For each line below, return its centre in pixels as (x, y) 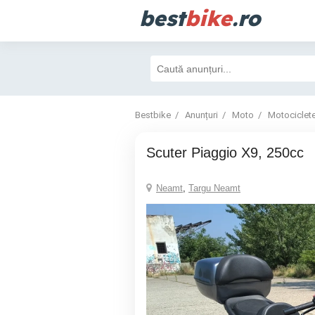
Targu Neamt (214, 188)
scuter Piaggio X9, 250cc (230, 153)
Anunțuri (201, 115)
